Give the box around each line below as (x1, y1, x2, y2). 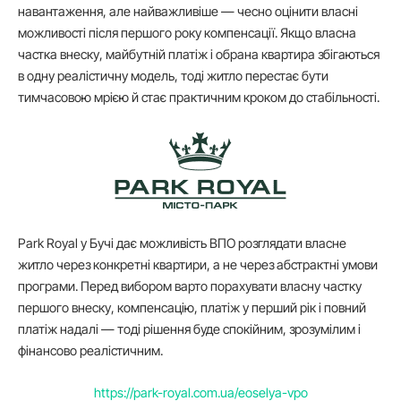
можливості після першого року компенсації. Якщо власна (18, 25, 356, 41)
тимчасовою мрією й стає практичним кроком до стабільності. (18, 90, 380, 106)
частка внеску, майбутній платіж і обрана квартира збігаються (18, 47, 380, 63)
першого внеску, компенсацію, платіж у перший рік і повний (18, 300, 366, 316)
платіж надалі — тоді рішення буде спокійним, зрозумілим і (18, 321, 361, 337)
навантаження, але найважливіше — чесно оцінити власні (18, 4, 358, 20)
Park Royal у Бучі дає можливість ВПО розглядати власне (18, 235, 346, 252)
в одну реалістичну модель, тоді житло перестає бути (18, 68, 328, 84)
